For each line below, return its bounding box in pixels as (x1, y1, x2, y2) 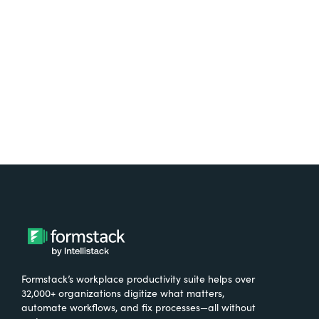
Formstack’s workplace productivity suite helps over (21, 271, 255, 286)
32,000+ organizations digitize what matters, (21, 286, 224, 300)
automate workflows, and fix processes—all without (21, 300, 256, 314)
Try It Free (61, 48, 117, 66)
